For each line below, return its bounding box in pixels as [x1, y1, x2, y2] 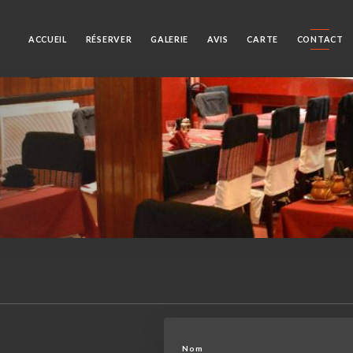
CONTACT [296, 34, 344, 44]
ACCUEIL [28, 34, 67, 44]
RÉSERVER [85, 34, 132, 44]
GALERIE [150, 34, 189, 44]
